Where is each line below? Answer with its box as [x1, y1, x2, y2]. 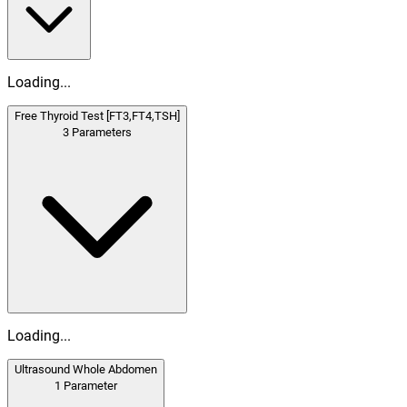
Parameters [72, 124, 132, 139]
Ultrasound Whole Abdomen [15, 362, 157, 376]
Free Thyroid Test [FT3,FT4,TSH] [15, 108, 180, 123]
